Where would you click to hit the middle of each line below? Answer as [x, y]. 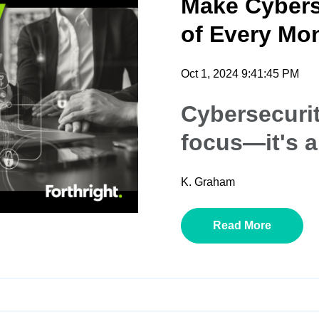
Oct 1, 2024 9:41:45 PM [240, 73]
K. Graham [208, 182]
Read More [242, 225]
